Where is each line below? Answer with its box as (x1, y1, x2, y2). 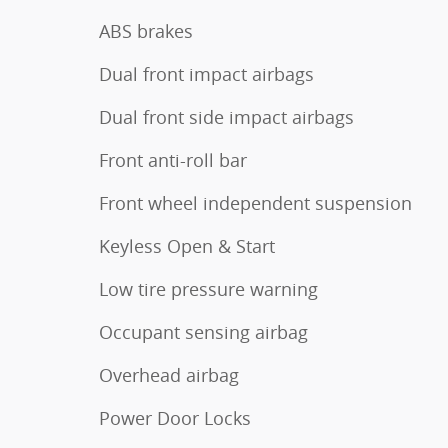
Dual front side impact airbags (99, 104, 354, 129)
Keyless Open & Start (99, 233, 275, 258)
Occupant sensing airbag (99, 319, 308, 344)
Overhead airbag (99, 362, 239, 387)
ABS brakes (99, 18, 193, 43)
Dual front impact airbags (99, 61, 314, 86)
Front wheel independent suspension (99, 190, 412, 215)
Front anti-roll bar (99, 147, 247, 172)
